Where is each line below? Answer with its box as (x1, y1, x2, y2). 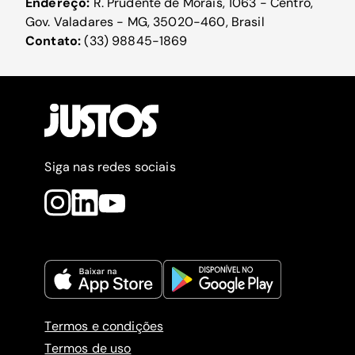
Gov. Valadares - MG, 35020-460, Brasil (25, 13, 265, 30)
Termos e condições (44, 318, 164, 334)
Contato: (25, 32, 85, 49)
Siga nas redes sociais (44, 158, 176, 175)
